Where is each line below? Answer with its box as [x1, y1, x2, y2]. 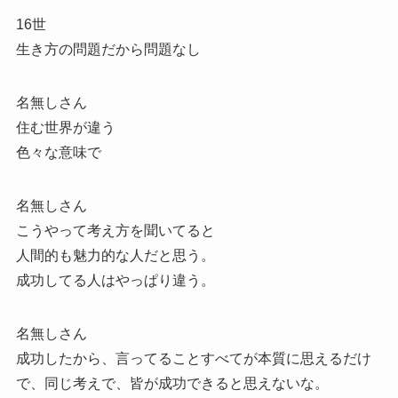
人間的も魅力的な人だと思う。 [15, 248, 215, 264]
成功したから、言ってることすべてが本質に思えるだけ [15, 351, 371, 367]
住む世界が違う [15, 120, 115, 136]
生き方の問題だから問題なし [15, 42, 201, 58]
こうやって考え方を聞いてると [15, 223, 215, 239]
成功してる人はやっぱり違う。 [15, 273, 215, 289]
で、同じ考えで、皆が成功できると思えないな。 [15, 376, 329, 392]
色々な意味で [15, 145, 101, 161]
